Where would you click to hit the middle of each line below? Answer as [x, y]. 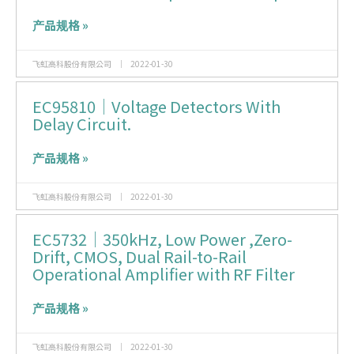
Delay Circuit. [82, 123]
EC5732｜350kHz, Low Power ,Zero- [162, 239]
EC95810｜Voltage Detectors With [156, 106]
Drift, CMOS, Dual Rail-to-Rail [139, 256]
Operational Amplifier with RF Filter [164, 273]
